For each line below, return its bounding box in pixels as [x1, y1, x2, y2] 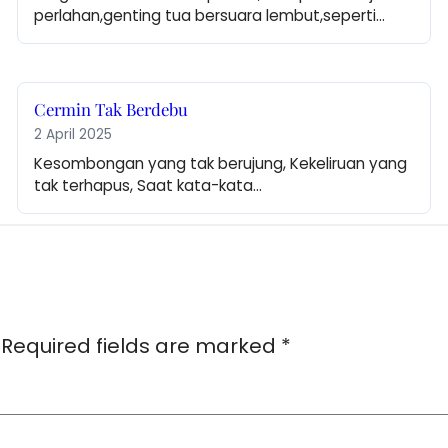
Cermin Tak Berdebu [34, 98, 189, 121]
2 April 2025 [34, 125, 113, 145]
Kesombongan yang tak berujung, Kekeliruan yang [34, 153, 408, 175]
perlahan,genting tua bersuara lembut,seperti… [34, 5, 386, 27]
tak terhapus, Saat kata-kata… [34, 175, 263, 197]
